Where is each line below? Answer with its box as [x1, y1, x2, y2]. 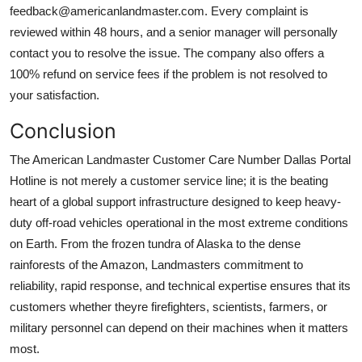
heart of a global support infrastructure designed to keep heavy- [10, 194, 341, 208]
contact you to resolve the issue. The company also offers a [10, 45, 324, 60]
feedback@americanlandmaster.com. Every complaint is [10, 3, 309, 18]
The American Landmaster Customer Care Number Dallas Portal [10, 152, 351, 166]
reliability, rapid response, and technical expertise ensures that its [10, 278, 351, 293]
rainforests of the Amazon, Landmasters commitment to [10, 257, 303, 271]
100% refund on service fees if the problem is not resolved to [10, 66, 327, 81]
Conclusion [10, 118, 116, 143]
